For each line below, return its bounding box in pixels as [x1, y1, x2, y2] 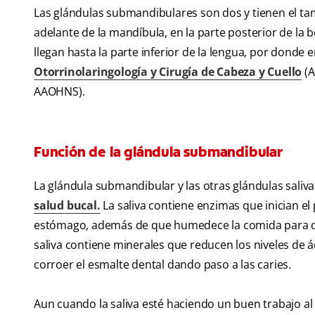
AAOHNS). [34, 84, 85, 100]
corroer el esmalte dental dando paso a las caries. [34, 257, 291, 273]
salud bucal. [34, 198, 101, 214]
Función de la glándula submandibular [34, 143, 283, 162]
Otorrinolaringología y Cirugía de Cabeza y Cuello [34, 64, 302, 80]
